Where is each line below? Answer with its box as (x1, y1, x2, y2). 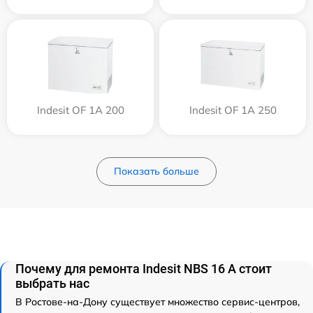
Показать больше (114, 164, 199, 177)
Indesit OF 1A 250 (189, 103, 277, 117)
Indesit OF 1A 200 (36, 103, 124, 117)
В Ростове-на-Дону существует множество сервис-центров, (15, 295, 300, 308)
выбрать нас (15, 275, 89, 291)
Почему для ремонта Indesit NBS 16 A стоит (15, 261, 272, 276)
